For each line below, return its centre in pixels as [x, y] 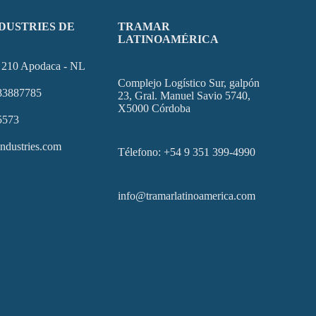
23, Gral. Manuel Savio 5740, [184, 96]
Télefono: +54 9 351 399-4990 [187, 152]
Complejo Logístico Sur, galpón [189, 83]
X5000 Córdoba [154, 108]
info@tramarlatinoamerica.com [187, 196]
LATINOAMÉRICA [169, 39]
